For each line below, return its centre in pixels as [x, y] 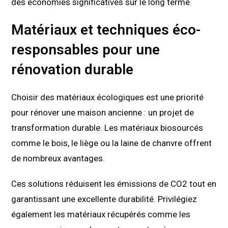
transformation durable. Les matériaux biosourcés [107, 128]
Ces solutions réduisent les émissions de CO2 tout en [114, 184]
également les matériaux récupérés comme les [101, 215]
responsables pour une [86, 50]
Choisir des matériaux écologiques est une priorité [108, 97]
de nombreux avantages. [58, 159]
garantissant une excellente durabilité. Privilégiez [104, 199]
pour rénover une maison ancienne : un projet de [103, 113]
